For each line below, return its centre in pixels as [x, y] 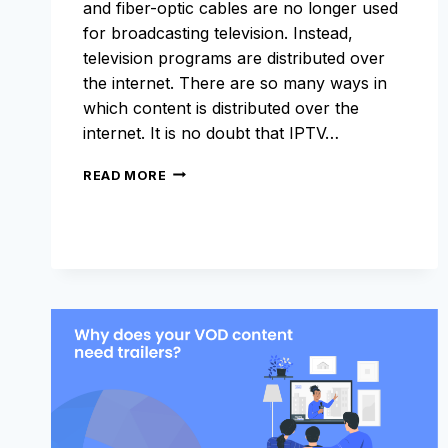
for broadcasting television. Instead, [218, 32]
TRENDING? [207, 310]
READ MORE [125, 175]
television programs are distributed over [234, 57]
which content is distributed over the [221, 107]
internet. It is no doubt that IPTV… [211, 132]
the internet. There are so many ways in [235, 82]
